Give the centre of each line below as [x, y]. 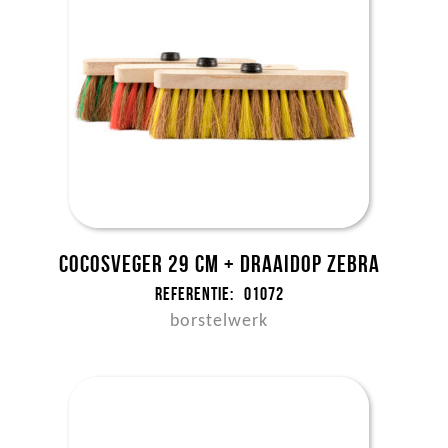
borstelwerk [219, 321]
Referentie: [194, 294]
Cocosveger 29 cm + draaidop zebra [219, 264]
